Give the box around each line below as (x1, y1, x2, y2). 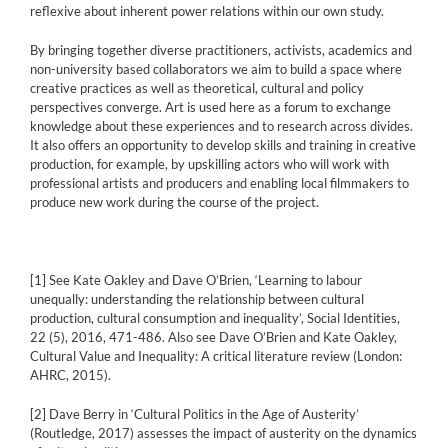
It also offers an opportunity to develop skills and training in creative (30, 137, 416, 154)
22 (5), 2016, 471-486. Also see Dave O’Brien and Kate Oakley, (30, 329, 397, 346)
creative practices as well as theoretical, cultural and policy (30, 80, 364, 97)
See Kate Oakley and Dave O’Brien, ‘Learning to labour (46, 272, 362, 289)
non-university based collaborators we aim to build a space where (30, 61, 402, 78)
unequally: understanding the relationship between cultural (30, 291, 364, 308)
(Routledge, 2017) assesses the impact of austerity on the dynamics (30, 425, 417, 442)
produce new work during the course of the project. (30, 194, 319, 211)
